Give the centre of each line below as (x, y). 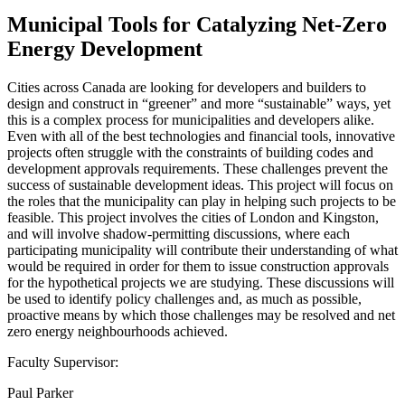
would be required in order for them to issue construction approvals (198, 266)
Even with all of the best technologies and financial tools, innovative (201, 136)
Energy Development (105, 48)
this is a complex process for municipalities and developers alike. (191, 119)
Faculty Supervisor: (63, 362)
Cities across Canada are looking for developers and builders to (187, 87)
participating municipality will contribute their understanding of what (202, 250)
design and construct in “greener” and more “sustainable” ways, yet (199, 103)
